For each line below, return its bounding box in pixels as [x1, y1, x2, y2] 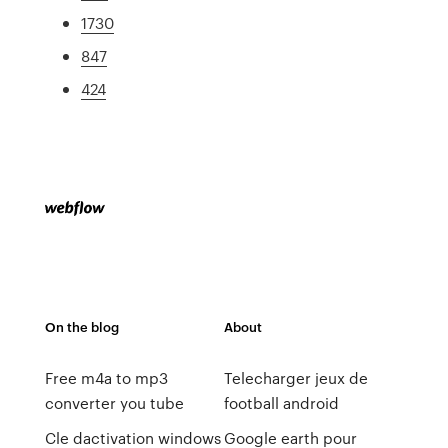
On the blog [44, 317, 119, 336]
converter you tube [44, 392, 184, 414]
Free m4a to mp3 [44, 367, 168, 389]
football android [223, 392, 339, 414]
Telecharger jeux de [223, 367, 368, 389]
